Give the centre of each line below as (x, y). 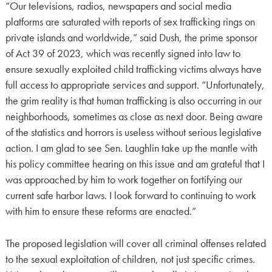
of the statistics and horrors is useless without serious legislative (133, 133)
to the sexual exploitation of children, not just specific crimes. (130, 259)
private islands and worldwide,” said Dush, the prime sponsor (131, 38)
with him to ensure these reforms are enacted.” (100, 212)
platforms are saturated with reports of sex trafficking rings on (130, 22)
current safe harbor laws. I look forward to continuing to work (131, 196)
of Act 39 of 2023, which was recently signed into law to (123, 54)
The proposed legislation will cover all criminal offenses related (135, 243)
